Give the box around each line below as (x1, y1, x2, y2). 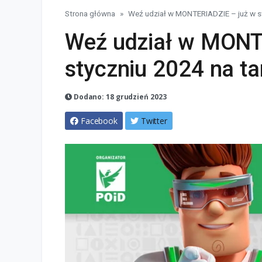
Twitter (140, 115, 168, 127)
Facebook (80, 115, 118, 127)
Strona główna (65, 9, 115, 19)
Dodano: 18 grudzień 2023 (71, 92, 167, 102)
